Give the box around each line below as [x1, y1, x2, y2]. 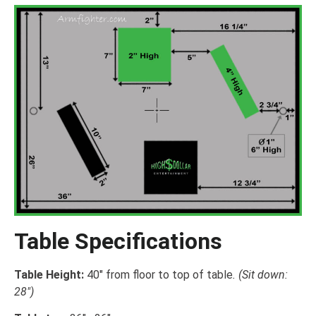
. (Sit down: [233, 267, 288, 281]
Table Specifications [14, 227, 222, 255]
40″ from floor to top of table [84, 267, 233, 281]
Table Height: [14, 267, 84, 281]
